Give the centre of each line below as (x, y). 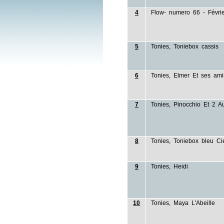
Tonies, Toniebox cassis (185, 46)
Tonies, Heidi (170, 166)
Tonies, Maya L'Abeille (183, 203)
